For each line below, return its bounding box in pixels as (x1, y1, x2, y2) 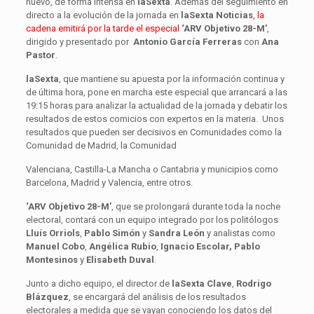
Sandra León (148, 227, 205, 238)
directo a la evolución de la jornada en (25, 9, 181, 20)
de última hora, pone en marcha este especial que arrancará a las (25, 86, 287, 97)
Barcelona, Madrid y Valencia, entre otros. (25, 177, 193, 188)
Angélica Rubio (88, 240, 156, 252)
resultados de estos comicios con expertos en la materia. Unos (25, 113, 284, 124)
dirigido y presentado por (25, 36, 133, 47)
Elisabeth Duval (83, 254, 154, 265)
